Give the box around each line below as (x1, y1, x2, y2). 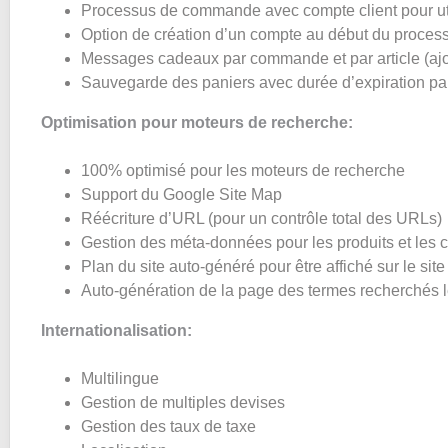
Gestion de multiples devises (81, 394, 285, 411)
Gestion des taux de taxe (81, 418, 256, 435)
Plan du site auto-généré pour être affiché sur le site (81, 258, 445, 275)
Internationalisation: (41, 322, 192, 339)
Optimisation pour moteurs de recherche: (41, 114, 353, 131)
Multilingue (81, 370, 159, 387)
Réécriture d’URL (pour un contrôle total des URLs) (81, 210, 442, 227)
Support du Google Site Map (81, 186, 282, 203)
